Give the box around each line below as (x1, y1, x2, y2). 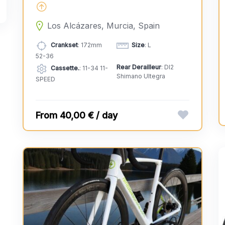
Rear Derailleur (116, 63, 161, 71)
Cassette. (50, 64, 79, 72)
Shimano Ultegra (116, 72, 165, 80)
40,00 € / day (59, 109, 118, 121)
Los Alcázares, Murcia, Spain (47, 20, 160, 31)
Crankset (50, 41, 78, 49)
